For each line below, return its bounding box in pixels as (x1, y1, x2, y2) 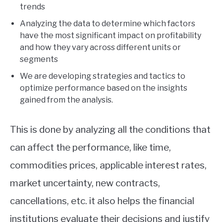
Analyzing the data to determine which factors (20, 18, 195, 28)
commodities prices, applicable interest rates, (10, 159, 207, 171)
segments (20, 54, 58, 64)
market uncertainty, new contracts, (10, 177, 160, 189)
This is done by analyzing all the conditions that (10, 123, 211, 135)
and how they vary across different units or (20, 42, 181, 52)
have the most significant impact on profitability (20, 30, 201, 40)
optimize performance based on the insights (20, 83, 187, 93)
